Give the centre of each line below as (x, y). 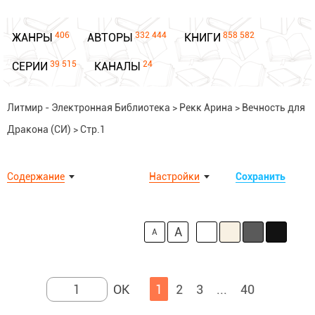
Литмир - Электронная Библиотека (89, 108)
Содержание (36, 176)
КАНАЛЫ (117, 66)
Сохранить (261, 176)
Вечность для (274, 108)
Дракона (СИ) (39, 129)
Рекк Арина (206, 108)
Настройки (174, 176)
